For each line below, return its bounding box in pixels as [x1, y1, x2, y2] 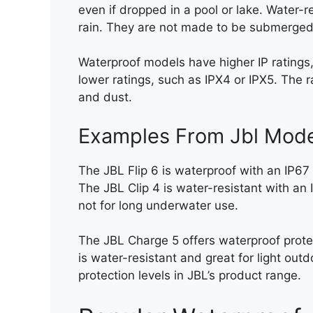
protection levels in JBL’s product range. [78, 268, 301, 283]
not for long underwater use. [78, 198, 238, 212]
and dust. [78, 90, 132, 105]
